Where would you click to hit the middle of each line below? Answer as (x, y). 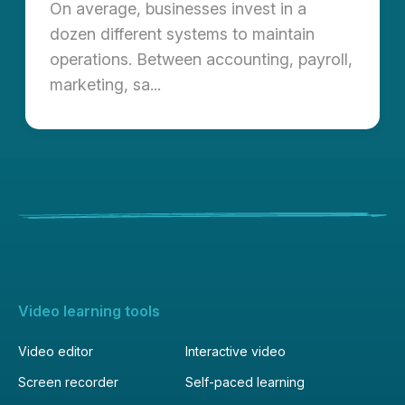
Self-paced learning (245, 381)
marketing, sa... (105, 85)
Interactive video (235, 351)
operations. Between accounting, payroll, (201, 60)
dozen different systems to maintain (182, 34)
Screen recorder (68, 381)
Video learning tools (89, 311)
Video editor (56, 351)
